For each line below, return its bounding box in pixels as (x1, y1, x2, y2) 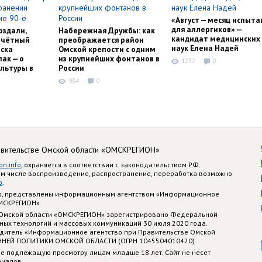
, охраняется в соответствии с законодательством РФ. (21, 160, 200, 169)
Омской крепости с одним (58, 44, 156, 55)
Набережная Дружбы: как (58, 25, 155, 36)
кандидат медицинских (171, 33, 260, 44)
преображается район (58, 35, 144, 46)
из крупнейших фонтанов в (58, 53, 160, 64)
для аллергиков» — (171, 24, 242, 35)
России (58, 63, 84, 74)
